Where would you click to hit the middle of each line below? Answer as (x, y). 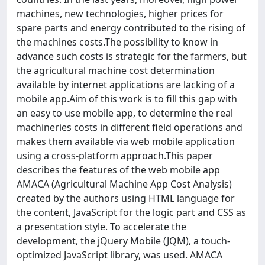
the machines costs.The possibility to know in (117, 42)
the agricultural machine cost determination (116, 70)
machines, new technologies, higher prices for (120, 14)
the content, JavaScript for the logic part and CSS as (131, 212)
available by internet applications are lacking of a (126, 85)
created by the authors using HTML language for (126, 198)
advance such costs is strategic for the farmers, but (132, 56)
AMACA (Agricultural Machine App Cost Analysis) (124, 184)
